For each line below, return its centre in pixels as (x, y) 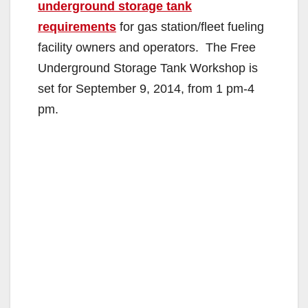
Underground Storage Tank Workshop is (148, 68)
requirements (77, 26)
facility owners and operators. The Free (147, 47)
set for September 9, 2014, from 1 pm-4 (146, 88)
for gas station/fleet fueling (190, 26)
